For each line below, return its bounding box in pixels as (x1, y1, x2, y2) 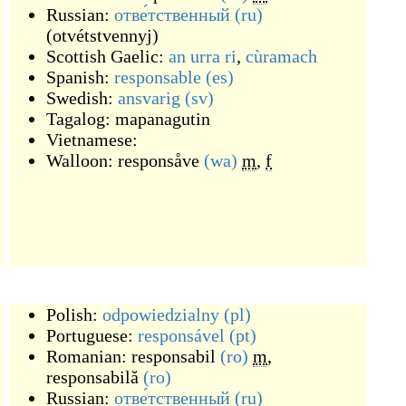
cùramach (246, 46, 317, 66)
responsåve (118, 150, 199, 170)
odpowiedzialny (102, 304, 219, 324)
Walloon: (46, 150, 118, 170)
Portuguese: (46, 325, 138, 345)
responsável (138, 325, 225, 345)
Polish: (46, 304, 102, 324)
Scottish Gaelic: (46, 46, 169, 66)
